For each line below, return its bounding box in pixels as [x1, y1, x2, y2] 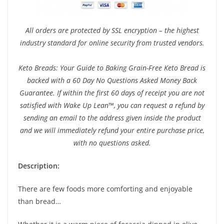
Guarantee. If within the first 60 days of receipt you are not [19, 87, 204, 97]
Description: [18, 160, 59, 170]
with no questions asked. [73, 137, 151, 147]
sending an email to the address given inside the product [23, 112, 201, 122]
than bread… [18, 196, 61, 206]
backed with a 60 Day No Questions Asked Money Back [27, 75, 197, 85]
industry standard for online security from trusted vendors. [19, 37, 204, 47]
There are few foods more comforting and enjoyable [18, 183, 192, 193]
